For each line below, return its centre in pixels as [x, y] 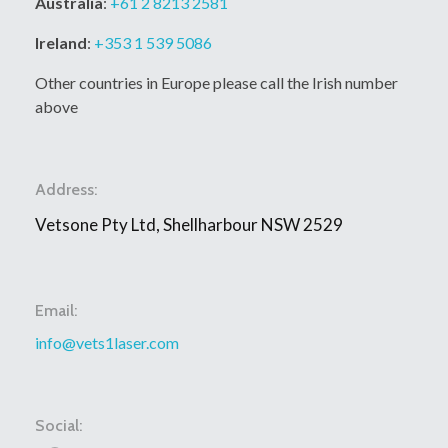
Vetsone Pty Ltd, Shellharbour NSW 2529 [189, 225]
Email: [56, 311]
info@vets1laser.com [107, 343]
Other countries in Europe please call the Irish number [216, 82]
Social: [58, 426]
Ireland [61, 42]
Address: [66, 190]
